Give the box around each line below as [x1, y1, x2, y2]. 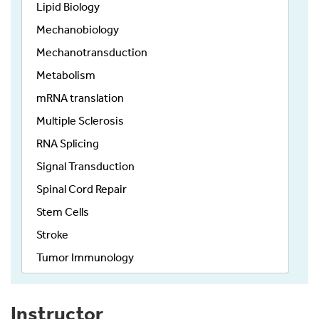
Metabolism [36, 68, 95, 83]
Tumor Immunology [36, 251, 134, 265]
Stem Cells [36, 205, 89, 219]
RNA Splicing [36, 137, 99, 151]
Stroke [36, 228, 68, 242]
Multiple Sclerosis [36, 114, 124, 128]
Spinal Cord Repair [36, 182, 127, 197]
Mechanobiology [36, 23, 119, 37]
